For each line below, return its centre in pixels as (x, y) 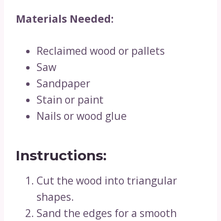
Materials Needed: (65, 19)
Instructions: (61, 155)
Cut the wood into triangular (107, 181)
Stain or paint (70, 100)
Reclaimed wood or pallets (101, 51)
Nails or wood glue (82, 116)
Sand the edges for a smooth (107, 213)
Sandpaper (63, 83)
